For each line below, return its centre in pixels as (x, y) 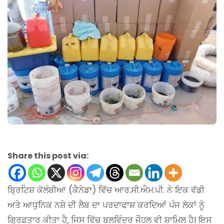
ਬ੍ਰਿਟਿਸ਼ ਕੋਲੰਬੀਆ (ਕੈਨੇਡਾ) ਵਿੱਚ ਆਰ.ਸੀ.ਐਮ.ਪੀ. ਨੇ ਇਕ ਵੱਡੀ (106, 190)
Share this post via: (48, 156)
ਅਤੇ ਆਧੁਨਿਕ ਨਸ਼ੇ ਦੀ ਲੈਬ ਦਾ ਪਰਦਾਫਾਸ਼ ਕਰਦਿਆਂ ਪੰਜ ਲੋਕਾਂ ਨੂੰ (106, 205)
